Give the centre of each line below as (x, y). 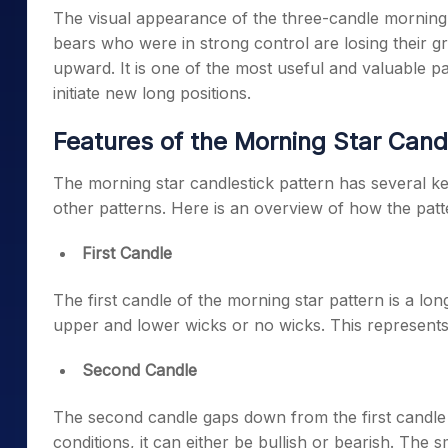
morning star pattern (305, 300)
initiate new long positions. (162, 93)
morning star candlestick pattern (211, 183)
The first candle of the (140, 300)
